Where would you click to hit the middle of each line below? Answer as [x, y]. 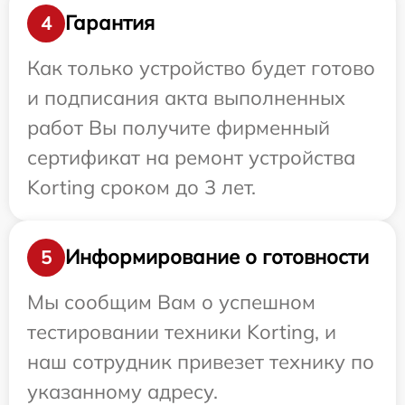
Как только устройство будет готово [201, 67]
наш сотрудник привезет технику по [201, 361]
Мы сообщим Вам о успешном [171, 301]
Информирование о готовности [217, 257]
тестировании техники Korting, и [182, 331]
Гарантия [110, 23]
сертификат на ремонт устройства [191, 157]
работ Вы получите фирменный [179, 127]
